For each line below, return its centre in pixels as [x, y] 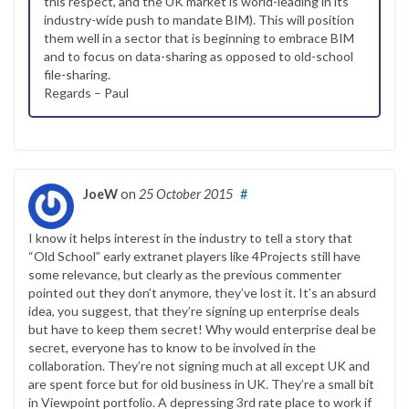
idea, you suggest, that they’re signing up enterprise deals [194, 310]
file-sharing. [77, 74]
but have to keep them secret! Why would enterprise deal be [202, 329]
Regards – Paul [86, 92]
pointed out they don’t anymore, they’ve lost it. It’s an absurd [202, 292]
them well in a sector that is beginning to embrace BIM [199, 37]
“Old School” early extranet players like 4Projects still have [194, 256]
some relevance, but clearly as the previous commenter [185, 274]
